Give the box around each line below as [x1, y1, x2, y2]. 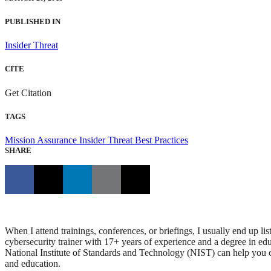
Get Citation [5, 87, 54, 98]
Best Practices [135, 134, 188, 145]
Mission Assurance [5, 134, 79, 145]
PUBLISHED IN [5, 17, 60, 27]
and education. [5, 258, 60, 269]
